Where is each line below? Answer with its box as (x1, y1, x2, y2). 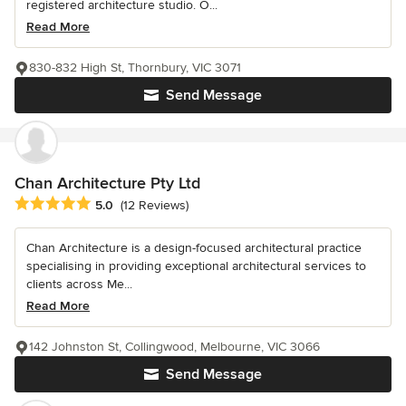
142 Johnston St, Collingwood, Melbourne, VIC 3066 (29, 338, 320, 354)
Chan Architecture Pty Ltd (14, 172, 200, 193)
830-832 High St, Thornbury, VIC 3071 (29, 59, 241, 75)
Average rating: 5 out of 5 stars (14, 194, 208, 213)
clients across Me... (26, 275, 132, 292)
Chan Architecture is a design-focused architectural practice (26, 239, 362, 256)
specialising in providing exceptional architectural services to (26, 257, 366, 274)
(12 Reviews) (121, 198, 188, 214)
